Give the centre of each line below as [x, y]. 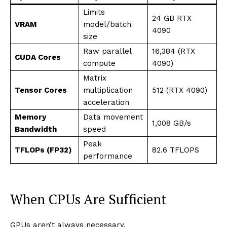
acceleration [106, 102]
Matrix [95, 78]
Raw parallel [107, 51]
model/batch [107, 24]
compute [99, 63]
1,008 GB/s [172, 123]
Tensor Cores [41, 90]
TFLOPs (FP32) [43, 150]
